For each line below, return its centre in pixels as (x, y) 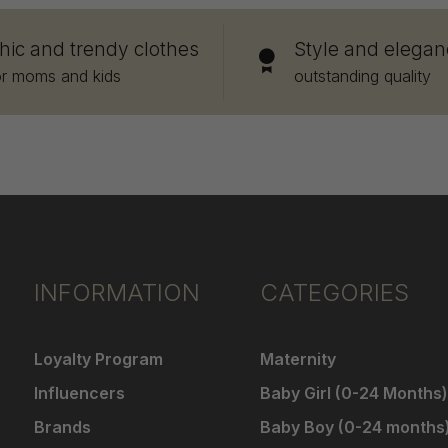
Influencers (79, 392)
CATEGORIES (334, 292)
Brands (62, 426)
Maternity (298, 358)
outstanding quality (362, 75)
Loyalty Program (98, 358)
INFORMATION (117, 292)
